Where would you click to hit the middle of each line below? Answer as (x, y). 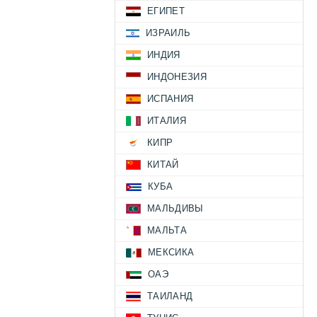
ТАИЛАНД (170, 296)
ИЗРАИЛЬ (168, 33)
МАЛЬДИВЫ (175, 209)
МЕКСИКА (171, 253)
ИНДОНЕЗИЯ (177, 77)
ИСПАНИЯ (171, 99)
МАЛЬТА (167, 231)
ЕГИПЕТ (166, 11)
